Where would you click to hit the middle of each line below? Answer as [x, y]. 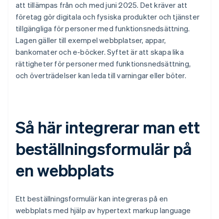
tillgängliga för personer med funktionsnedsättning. [103, 29]
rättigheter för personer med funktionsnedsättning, [103, 64]
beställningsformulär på [104, 149]
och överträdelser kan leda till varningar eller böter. [101, 76]
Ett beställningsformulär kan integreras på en [92, 199]
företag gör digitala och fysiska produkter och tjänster [108, 17]
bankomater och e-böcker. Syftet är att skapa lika [100, 52]
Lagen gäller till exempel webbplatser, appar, [91, 40]
